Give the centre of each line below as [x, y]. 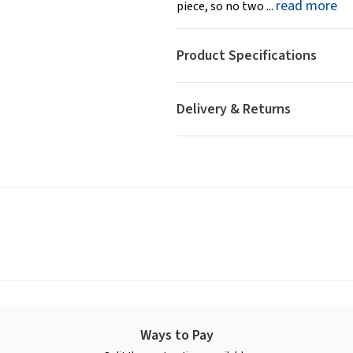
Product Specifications [247, 56]
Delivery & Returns [234, 110]
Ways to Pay [176, 336]
